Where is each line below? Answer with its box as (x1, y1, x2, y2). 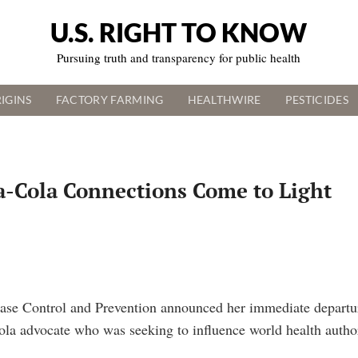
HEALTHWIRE (187, 93, 261, 107)
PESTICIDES (284, 93, 348, 107)
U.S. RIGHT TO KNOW (50, 17, 308, 49)
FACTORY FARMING (55, 93, 164, 107)
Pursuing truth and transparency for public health (57, 50, 301, 66)
